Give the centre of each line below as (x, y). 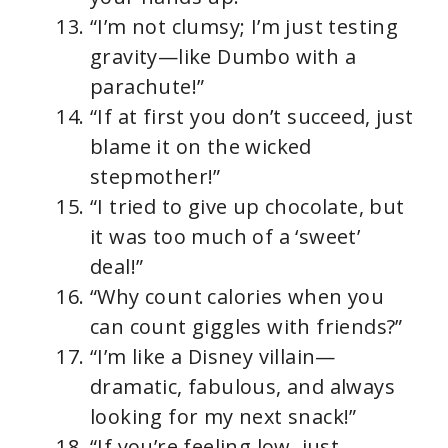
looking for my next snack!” (223, 417)
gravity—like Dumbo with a (223, 57)
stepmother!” (155, 177)
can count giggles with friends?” (246, 327)
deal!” (117, 267)
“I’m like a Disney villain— (213, 357)
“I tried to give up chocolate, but (247, 207)
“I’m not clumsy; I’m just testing (244, 27)
